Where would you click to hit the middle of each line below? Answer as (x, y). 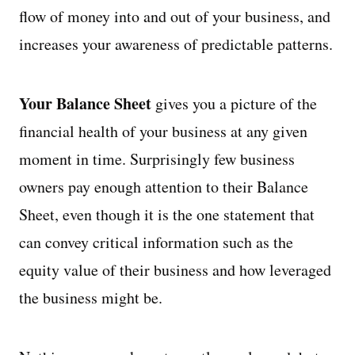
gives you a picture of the (234, 103)
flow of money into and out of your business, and (175, 16)
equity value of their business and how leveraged (175, 270)
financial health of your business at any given (163, 131)
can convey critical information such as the (156, 242)
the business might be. (91, 298)
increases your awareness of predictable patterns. (176, 44)
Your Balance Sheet (85, 103)
